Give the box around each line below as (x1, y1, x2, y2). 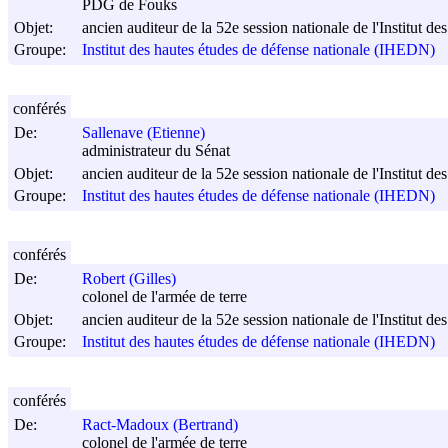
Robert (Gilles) (82, 270, 176, 288)
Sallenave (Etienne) (82, 124, 205, 142)
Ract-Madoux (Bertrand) (82, 416, 238, 434)
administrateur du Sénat (82, 142, 230, 160)
